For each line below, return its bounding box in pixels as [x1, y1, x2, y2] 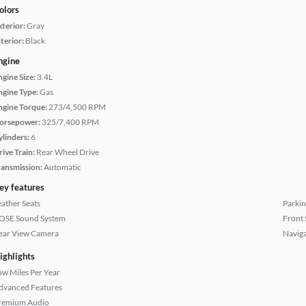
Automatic [44, 162, 81, 172]
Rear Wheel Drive [36, 147, 99, 157]
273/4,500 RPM [48, 102, 106, 112]
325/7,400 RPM [42, 117, 99, 127]
